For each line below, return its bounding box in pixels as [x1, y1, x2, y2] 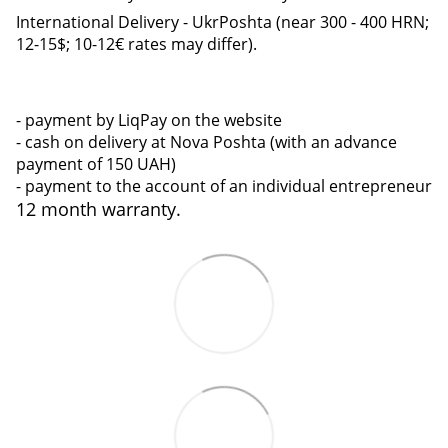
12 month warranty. [16, 196, 181, 221]
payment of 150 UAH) [16, 152, 176, 175]
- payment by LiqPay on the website [16, 108, 282, 131]
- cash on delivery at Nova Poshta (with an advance [16, 130, 397, 153]
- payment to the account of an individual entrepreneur [16, 174, 432, 197]
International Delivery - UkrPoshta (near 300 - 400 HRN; [16, 10, 429, 33]
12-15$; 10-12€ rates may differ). [16, 32, 257, 55]
